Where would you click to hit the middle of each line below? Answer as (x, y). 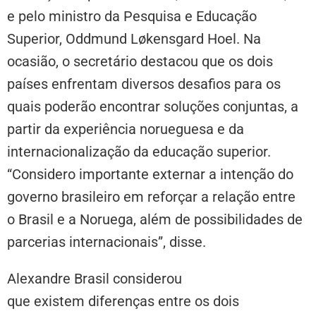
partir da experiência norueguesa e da (126, 129)
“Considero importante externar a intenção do (150, 174)
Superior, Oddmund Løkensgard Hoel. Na (134, 38)
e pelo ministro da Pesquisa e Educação (132, 16)
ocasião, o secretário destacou (104, 61)
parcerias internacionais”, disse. (108, 242)
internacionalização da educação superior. (139, 151)
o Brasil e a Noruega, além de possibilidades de (155, 219)
